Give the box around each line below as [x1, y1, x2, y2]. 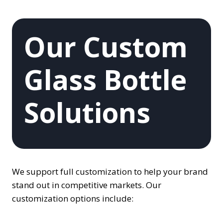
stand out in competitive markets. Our [12, 179, 161, 191]
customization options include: [12, 193, 133, 204]
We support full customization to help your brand [12, 166, 208, 177]
